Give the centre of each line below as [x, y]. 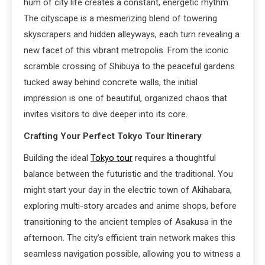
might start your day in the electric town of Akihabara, [128, 190]
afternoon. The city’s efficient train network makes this [130, 237]
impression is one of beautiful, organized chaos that [125, 98]
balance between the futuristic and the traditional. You [128, 174]
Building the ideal [57, 158]
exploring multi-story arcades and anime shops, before [130, 206]
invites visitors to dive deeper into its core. [106, 114]
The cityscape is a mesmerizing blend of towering [120, 18]
